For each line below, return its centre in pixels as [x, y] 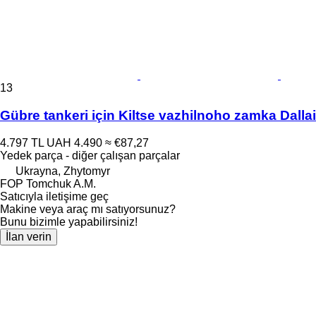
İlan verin [29, 236]
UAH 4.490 [74, 142]
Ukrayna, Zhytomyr [63, 171]
